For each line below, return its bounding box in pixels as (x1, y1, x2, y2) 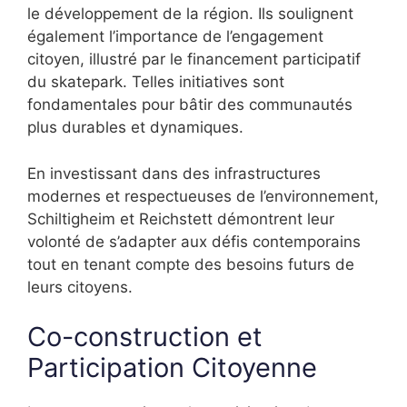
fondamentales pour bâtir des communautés (27, 95, 352, 114)
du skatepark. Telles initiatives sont (27, 73, 284, 92)
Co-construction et (27, 321, 263, 353)
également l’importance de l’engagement (27, 27, 323, 46)
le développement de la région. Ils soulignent (27, 5, 353, 24)
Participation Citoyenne (27, 352, 317, 384)
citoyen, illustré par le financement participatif (27, 50, 361, 69)
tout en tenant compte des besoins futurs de (27, 254, 354, 273)
